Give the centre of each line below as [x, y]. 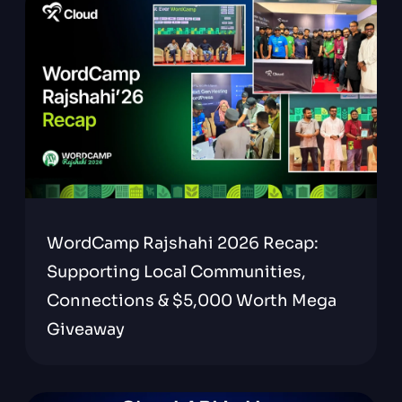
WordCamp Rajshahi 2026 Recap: [182, 243]
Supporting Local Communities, [176, 272]
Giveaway [85, 329]
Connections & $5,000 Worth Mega [191, 301]
